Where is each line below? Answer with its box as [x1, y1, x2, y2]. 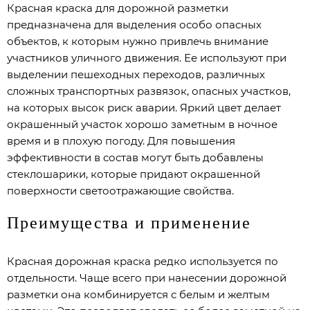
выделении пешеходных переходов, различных [7, 68, 265, 82]
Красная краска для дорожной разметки [7, 1, 228, 15]
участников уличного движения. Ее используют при [7, 51, 286, 65]
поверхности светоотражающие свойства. [7, 184, 234, 198]
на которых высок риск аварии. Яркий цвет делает [7, 101, 281, 115]
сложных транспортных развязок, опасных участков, [7, 84, 291, 98]
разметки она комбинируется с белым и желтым [7, 288, 270, 302]
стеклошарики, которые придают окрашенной [7, 167, 260, 181]
